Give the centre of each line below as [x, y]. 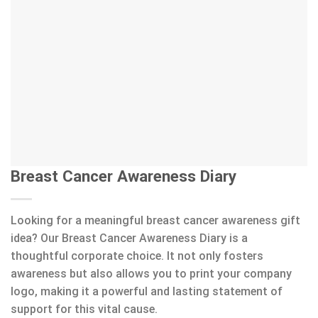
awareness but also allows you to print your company [151, 274]
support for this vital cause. [84, 309]
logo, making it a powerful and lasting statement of [147, 292]
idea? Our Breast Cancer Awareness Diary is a [129, 238]
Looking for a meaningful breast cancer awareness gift [155, 221]
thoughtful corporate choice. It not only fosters [137, 256]
